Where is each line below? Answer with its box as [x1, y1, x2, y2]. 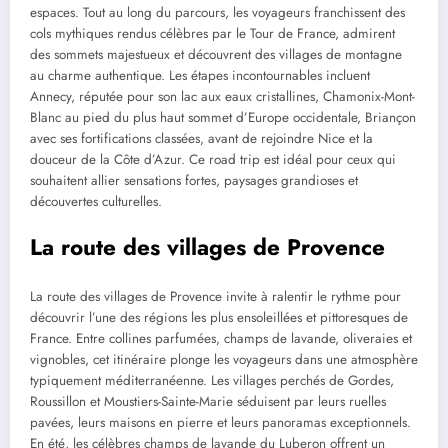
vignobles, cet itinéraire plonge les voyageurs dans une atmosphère [30, 350, 418, 370]
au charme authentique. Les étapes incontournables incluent [30, 65, 370, 85]
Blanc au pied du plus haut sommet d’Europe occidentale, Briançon [30, 107, 416, 127]
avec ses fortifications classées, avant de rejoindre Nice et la [30, 128, 373, 148]
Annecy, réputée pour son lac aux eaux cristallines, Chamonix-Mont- [30, 86, 415, 106]
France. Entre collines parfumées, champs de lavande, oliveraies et [30, 329, 412, 349]
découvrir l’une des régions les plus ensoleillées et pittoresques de [30, 308, 408, 328]
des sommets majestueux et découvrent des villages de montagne [30, 44, 402, 64]
